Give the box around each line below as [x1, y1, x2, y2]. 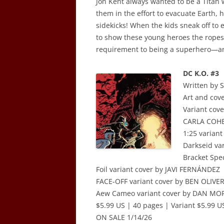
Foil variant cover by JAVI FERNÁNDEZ [96, 164, 220, 174]
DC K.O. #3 [183, 68, 219, 78]
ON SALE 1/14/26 [96, 212, 152, 222]
